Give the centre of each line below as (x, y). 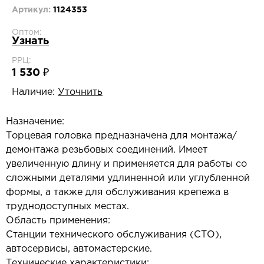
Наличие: (33, 92)
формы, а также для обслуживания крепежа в (117, 192)
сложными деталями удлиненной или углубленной (128, 178)
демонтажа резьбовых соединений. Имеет (107, 150)
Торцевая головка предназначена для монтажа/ (121, 136)
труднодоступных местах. (67, 207)
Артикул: (32, 10)
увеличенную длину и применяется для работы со (126, 164)
